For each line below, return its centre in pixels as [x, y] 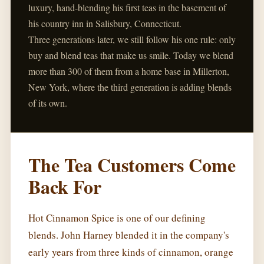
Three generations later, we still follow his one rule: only [132, 39]
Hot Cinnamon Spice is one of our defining [117, 218]
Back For [65, 187]
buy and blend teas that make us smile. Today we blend [131, 55]
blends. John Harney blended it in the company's [129, 235]
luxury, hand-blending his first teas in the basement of [127, 8]
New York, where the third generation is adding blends [130, 87]
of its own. [48, 103]
